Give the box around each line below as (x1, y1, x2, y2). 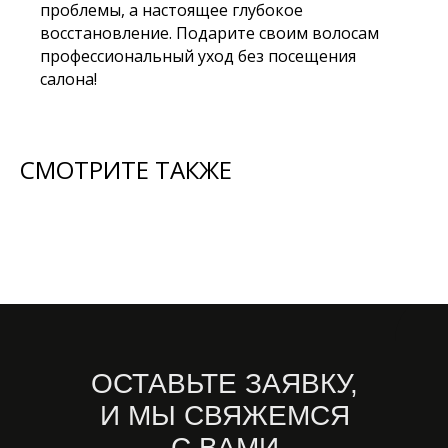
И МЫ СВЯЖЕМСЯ (99, 400, 350, 431)
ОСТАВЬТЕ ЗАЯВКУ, (91, 368, 358, 399)
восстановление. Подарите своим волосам (40, 22, 379, 44)
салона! (40, 68, 97, 90)
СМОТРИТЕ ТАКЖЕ (20, 153, 232, 186)
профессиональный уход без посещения (40, 45, 356, 67)
